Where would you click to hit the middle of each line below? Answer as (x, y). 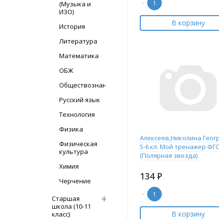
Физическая (78, 144)
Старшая (66, 198)
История (72, 26)
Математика (79, 56)
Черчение (75, 181)
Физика (71, 129)
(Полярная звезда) (169, 155)
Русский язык (80, 100)
